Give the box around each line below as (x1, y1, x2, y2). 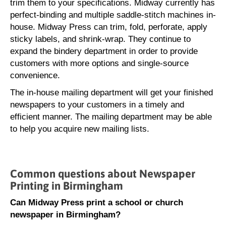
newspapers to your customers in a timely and (10, 100, 184, 109)
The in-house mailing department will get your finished (10, 88, 213, 97)
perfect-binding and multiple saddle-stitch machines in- (10, 10, 216, 20)
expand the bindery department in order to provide (10, 46, 198, 56)
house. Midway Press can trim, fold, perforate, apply (10, 22, 207, 32)
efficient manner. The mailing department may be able (10, 112, 212, 122)
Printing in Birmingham (10, 179, 123, 192)
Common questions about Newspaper (10, 167, 195, 180)
